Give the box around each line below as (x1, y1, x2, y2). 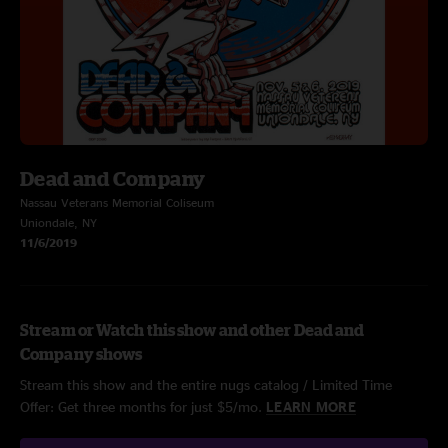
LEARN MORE (266, 399, 356, 414)
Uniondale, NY (20, 216, 97, 229)
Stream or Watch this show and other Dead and (20, 321, 365, 339)
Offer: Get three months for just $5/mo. (20, 399, 266, 414)
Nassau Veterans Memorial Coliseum (20, 196, 214, 209)
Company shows (20, 345, 143, 363)
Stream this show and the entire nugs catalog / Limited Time (20, 377, 392, 392)
